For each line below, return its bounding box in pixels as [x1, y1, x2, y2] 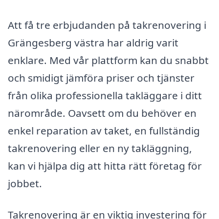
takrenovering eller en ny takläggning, [8, 141, 192, 155]
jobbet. [8, 176, 42, 190]
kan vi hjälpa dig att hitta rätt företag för [8, 159, 202, 173]
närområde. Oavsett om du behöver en [8, 106, 197, 120]
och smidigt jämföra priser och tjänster [8, 71, 195, 85]
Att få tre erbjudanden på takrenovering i [8, 18, 206, 32]
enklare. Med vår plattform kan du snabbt [8, 53, 209, 67]
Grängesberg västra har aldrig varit [8, 36, 178, 49]
